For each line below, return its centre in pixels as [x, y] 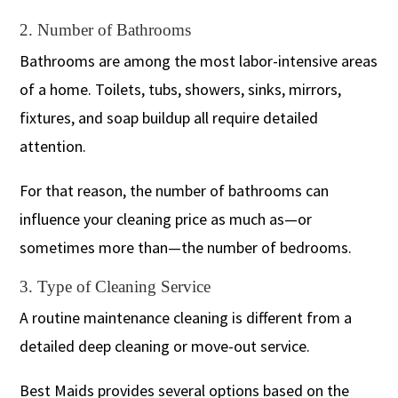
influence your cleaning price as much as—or [166, 219]
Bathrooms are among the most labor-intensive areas [199, 60]
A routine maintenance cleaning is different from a [186, 317]
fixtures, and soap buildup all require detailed [169, 117]
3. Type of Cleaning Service [115, 286]
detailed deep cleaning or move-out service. [165, 346]
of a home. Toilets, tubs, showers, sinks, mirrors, [181, 89]
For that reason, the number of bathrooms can [175, 190]
